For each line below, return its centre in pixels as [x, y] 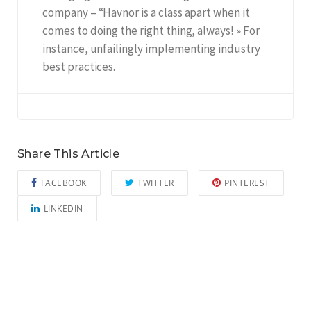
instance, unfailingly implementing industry [151, 49]
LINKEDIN [63, 209]
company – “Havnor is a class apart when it [146, 13]
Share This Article [69, 154]
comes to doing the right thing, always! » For [151, 31]
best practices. [79, 67]
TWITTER [156, 183]
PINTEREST [247, 183]
